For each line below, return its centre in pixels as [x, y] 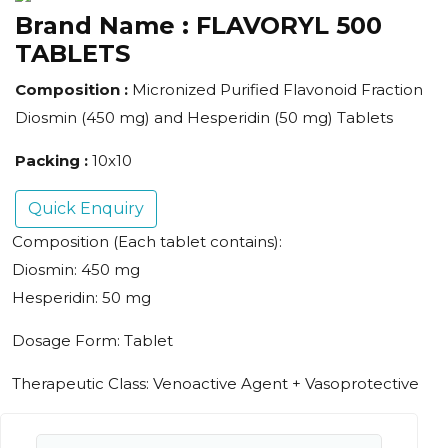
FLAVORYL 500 [289, 26]
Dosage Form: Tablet [92, 341]
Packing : [53, 161]
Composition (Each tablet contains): [147, 242]
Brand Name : [105, 26]
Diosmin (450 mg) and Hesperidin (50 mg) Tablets [204, 118]
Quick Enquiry [86, 209]
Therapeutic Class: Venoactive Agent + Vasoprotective [215, 384]
